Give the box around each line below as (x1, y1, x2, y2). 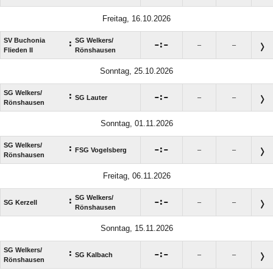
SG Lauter (75, 94, 107, 102)
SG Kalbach (75, 251, 113, 259)
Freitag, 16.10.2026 (102, 14, 171, 24)
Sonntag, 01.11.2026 (100, 119, 173, 129)
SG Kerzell (4, 199, 37, 207)
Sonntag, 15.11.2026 (100, 224, 173, 233)
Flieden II (4, 46, 33, 54)
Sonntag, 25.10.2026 (100, 66, 173, 76)
